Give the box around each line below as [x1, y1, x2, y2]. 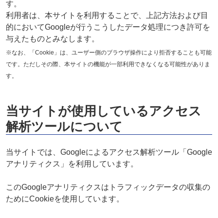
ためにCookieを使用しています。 [5, 194, 124, 203]
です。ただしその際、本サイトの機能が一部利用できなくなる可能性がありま [5, 60, 210, 68]
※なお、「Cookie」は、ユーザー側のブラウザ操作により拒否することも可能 [5, 49, 212, 56]
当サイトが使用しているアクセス [5, 103, 201, 118]
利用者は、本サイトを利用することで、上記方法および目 [5, 11, 208, 19]
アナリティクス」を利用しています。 [5, 159, 138, 168]
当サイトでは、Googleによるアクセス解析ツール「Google [5, 147, 212, 156]
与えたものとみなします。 [5, 34, 99, 43]
